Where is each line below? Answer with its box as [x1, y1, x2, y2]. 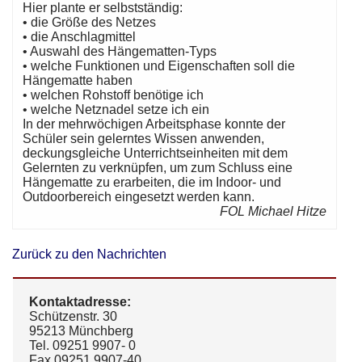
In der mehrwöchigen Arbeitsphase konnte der [23, 117, 286, 132]
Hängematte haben [23, 74, 133, 88]
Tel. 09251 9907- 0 [29, 339, 136, 353]
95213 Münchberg [29, 324, 133, 339]
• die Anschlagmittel [23, 30, 137, 44]
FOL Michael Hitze [219, 204, 326, 219]
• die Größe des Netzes [23, 15, 157, 30]
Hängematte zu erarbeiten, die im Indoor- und [23, 175, 282, 190]
